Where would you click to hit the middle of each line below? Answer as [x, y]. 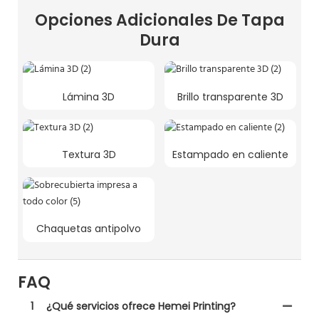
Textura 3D [89, 155]
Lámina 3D [89, 96]
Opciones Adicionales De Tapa [159, 20]
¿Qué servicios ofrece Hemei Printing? [141, 307]
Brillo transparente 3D [230, 96]
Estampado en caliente [230, 155]
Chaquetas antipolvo [89, 229]
